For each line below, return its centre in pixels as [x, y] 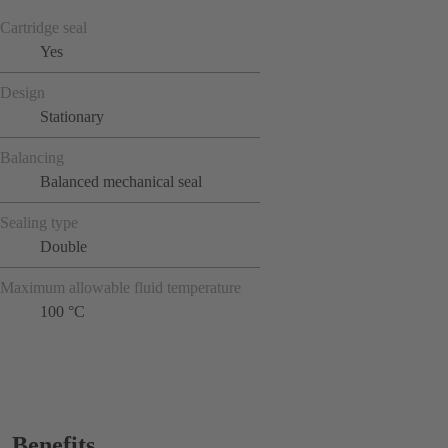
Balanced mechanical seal [121, 181]
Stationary [72, 116]
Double [63, 246]
